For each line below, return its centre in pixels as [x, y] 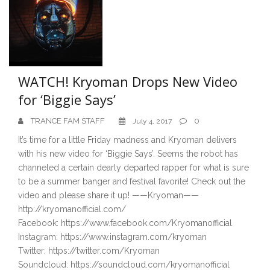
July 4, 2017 [152, 121]
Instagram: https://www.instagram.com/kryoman [112, 237]
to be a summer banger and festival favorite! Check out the [132, 181]
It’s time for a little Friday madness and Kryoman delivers [127, 140]
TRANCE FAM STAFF [68, 121]
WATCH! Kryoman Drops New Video [128, 81]
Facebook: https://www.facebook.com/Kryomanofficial [125, 223]
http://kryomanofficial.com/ [72, 209]
